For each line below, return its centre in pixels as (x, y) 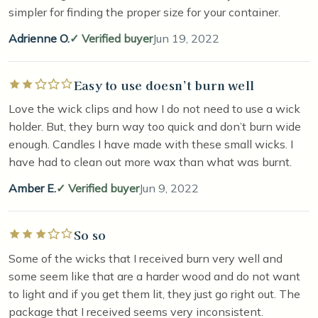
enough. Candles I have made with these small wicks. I (151, 144)
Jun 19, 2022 (186, 38)
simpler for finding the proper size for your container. (144, 12)
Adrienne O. (39, 38)
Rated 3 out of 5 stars (65, 234)
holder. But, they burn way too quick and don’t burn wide (155, 126)
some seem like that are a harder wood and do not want (154, 276)
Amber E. (32, 188)
